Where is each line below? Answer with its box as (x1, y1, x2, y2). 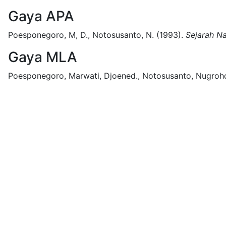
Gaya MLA (8, 48, 77, 66)
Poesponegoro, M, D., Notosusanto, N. (8, 30, 154, 40)
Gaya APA (8, 8, 74, 25)
